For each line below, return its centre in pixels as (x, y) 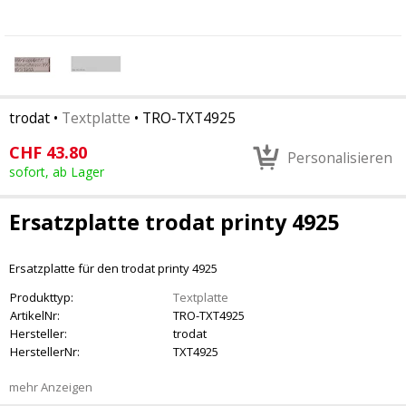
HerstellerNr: (45, 352)
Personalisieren (340, 158)
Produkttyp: (42, 297)
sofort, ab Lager (57, 172)
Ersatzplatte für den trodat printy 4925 (113, 268)
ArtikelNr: (35, 315)
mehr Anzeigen (51, 387)
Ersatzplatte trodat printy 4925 (174, 222)
